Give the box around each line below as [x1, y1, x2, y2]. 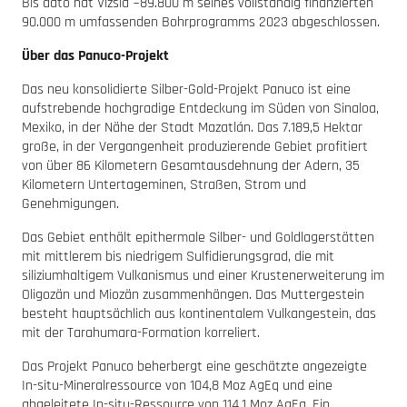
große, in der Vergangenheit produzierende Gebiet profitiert [22, 136, 368, 156]
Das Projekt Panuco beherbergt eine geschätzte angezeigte [22, 356, 367, 376]
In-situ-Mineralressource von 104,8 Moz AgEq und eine [22, 375, 333, 395]
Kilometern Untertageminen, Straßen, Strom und [22, 174, 306, 194]
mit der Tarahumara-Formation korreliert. [22, 323, 260, 342]
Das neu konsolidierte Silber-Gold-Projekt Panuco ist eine [22, 79, 351, 99]
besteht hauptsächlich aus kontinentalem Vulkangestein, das [22, 303, 376, 323]
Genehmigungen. [22, 194, 119, 213]
